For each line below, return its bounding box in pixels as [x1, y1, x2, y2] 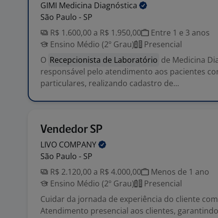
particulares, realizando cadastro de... [40, 78, 179, 89]
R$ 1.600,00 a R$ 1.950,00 [48, 27, 141, 38]
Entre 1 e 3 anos [149, 27, 210, 38]
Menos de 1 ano [149, 166, 209, 177]
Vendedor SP [40, 124, 103, 135]
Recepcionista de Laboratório [50, 54, 158, 65]
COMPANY [59, 139, 98, 150]
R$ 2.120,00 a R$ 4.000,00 [48, 166, 141, 177]
